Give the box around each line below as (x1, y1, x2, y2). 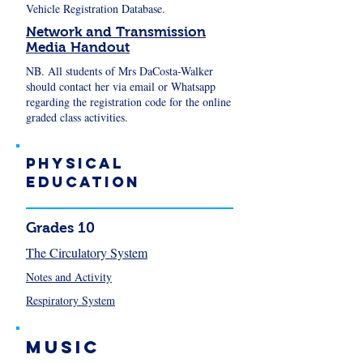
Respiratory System (26, 293, 115, 308)
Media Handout (26, 40, 130, 55)
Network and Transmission (26, 24, 206, 40)
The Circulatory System (26, 244, 147, 261)
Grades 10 (26, 220, 95, 236)
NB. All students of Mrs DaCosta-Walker (26, 63, 213, 79)
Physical (26, 154, 124, 173)
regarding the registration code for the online (26, 94, 231, 109)
